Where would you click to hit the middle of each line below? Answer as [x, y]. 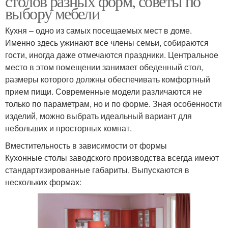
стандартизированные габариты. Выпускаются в [97, 169]
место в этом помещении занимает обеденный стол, [104, 67]
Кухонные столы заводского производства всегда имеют [112, 157]
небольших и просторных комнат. [68, 128]
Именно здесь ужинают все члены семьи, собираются [107, 42]
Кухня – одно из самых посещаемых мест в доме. [98, 30]
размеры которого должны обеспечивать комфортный [108, 79]
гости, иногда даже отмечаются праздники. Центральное [112, 54]
